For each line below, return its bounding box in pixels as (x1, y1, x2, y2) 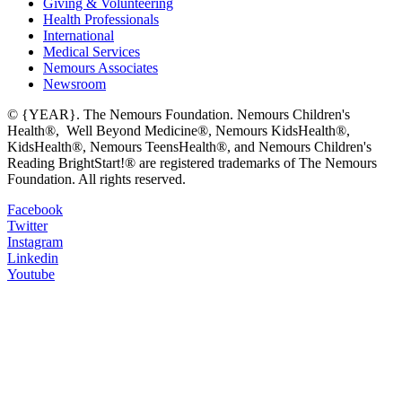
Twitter (7, 217, 48, 233)
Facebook (7, 201, 63, 217)
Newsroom (43, 75, 106, 92)
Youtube (7, 266, 55, 282)
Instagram (7, 233, 63, 249)
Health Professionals (43, 11, 159, 27)
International (43, 27, 114, 43)
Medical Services (43, 43, 140, 59)
